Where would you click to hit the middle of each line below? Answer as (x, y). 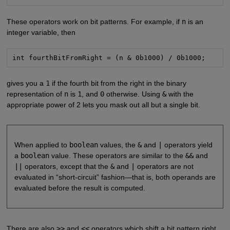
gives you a (26, 83)
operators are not (164, 167)
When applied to (42, 145)
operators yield (187, 145)
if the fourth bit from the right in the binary (118, 83)
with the (180, 94)
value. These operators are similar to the (117, 156)
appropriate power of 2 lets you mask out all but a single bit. (103, 104)
